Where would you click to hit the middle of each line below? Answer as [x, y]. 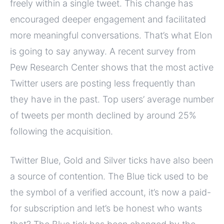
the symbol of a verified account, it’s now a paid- [110, 192]
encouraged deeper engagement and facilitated [108, 19]
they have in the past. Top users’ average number [112, 99]
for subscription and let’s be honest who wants [106, 208]
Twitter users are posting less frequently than [102, 83]
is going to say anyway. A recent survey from [103, 51]
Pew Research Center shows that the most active [112, 67]
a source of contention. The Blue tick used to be [109, 176]
